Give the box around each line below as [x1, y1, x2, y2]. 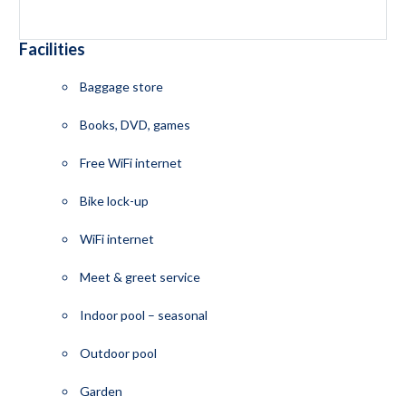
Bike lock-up [76, 192, 149, 208]
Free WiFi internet [76, 154, 182, 170]
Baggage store [76, 78, 163, 94]
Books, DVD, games [76, 116, 190, 132]
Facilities [18, 38, 85, 59]
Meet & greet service [76, 268, 200, 285]
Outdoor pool [76, 344, 157, 361]
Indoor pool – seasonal [76, 306, 208, 323]
